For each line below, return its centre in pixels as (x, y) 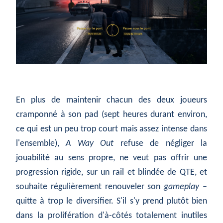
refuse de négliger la (161, 144)
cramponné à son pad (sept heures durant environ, (111, 115)
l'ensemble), (41, 144)
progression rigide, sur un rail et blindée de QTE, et (111, 173)
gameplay (182, 187)
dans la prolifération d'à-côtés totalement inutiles (111, 216)
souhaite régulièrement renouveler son (90, 187)
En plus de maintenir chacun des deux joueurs (111, 101)
